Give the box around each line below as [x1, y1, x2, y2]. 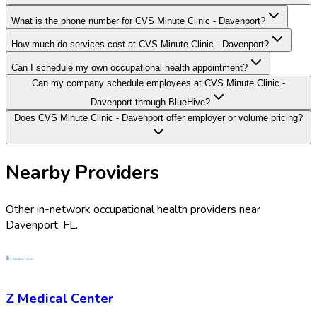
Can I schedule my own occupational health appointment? [11, 62, 248, 74]
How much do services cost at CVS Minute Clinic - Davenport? [11, 39, 269, 50]
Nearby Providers [6, 160, 159, 186]
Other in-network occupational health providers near [6, 201, 260, 217]
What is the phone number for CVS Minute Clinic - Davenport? [11, 16, 265, 27]
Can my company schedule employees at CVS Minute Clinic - [32, 78, 285, 89]
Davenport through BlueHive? [90, 97, 210, 108]
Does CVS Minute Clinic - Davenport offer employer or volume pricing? [14, 113, 303, 124]
